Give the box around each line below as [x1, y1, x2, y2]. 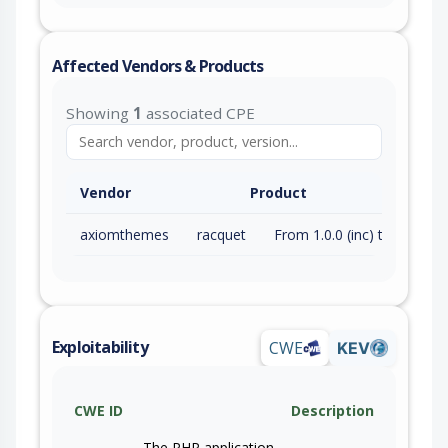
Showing [66, 102, 133, 123]
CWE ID [74, 400, 123, 420]
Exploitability [52, 336, 148, 359]
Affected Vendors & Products [52, 54, 264, 77]
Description [291, 400, 374, 420]
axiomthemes [80, 224, 169, 244]
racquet [197, 224, 246, 244]
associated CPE [142, 102, 255, 123]
